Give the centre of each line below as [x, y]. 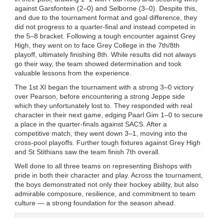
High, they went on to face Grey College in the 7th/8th [97, 45]
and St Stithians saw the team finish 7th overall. [87, 152]
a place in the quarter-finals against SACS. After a [91, 124]
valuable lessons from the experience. [73, 73]
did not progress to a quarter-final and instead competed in [105, 27]
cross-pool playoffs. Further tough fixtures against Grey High [108, 143]
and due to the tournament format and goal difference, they [106, 18]
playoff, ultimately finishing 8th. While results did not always [105, 54]
